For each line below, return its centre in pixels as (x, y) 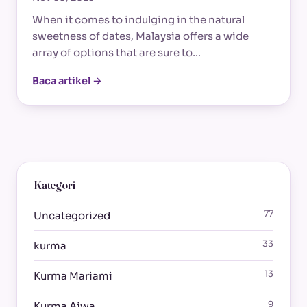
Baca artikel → (67, 81)
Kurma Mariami (73, 275)
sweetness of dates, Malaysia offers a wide (140, 36)
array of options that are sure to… (116, 53)
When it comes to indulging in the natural (138, 20)
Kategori (54, 185)
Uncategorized (72, 215)
